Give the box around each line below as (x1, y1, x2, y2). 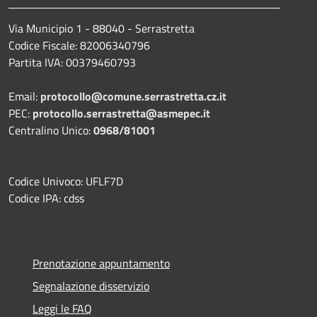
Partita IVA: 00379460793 (8, 53, 136, 71)
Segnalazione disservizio (33, 277, 149, 294)
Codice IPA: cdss (8, 189, 84, 207)
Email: (8, 87, 40, 105)
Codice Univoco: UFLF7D (8, 172, 123, 190)
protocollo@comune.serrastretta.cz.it (40, 87, 226, 105)
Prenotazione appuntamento (33, 254, 170, 272)
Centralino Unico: (8, 121, 93, 139)
